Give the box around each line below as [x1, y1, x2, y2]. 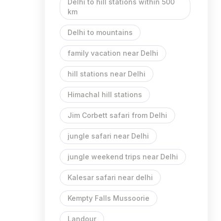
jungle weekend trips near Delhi [68, 152, 178, 161]
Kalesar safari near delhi [68, 173, 153, 182]
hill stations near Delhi [68, 70, 146, 78]
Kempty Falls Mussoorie [68, 194, 149, 202]
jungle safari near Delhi [68, 132, 149, 140]
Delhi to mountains [68, 28, 133, 37]
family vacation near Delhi [68, 49, 158, 57]
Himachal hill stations [68, 90, 142, 99]
